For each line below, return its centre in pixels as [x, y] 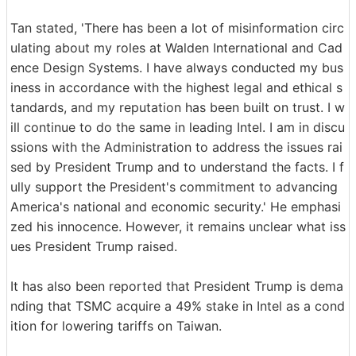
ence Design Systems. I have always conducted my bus [177, 67]
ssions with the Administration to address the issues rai [176, 147]
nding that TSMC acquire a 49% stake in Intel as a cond [178, 306]
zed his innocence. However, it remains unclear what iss [178, 226]
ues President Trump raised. [94, 246]
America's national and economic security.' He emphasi [176, 206]
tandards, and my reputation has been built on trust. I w [178, 107]
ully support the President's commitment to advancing [174, 186]
